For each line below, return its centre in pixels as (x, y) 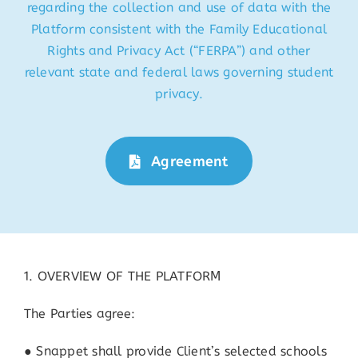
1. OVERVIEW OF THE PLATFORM (122, 276)
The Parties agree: (80, 314)
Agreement (190, 161)
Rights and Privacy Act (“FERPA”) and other (179, 51)
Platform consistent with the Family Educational (179, 30)
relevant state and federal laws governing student (179, 73)
